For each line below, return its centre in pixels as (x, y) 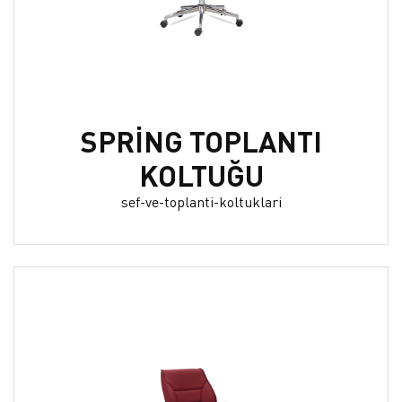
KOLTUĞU (201, 175)
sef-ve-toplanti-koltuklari (201, 201)
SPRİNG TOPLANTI (201, 141)
